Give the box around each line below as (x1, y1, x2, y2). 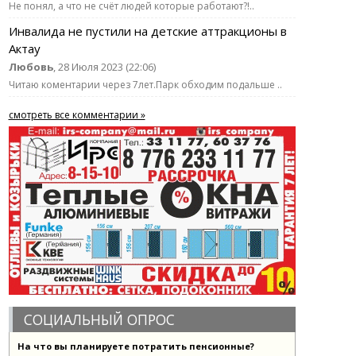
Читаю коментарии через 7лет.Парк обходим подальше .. (8, 78, 282, 91)
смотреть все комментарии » (8, 108, 145, 122)
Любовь (8, 60, 53, 74)
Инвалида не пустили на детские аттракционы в (8, 23, 287, 39)
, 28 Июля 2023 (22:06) (52, 60, 156, 74)
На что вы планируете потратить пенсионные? (17, 340, 254, 352)
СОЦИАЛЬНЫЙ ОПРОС (23, 310, 175, 329)
